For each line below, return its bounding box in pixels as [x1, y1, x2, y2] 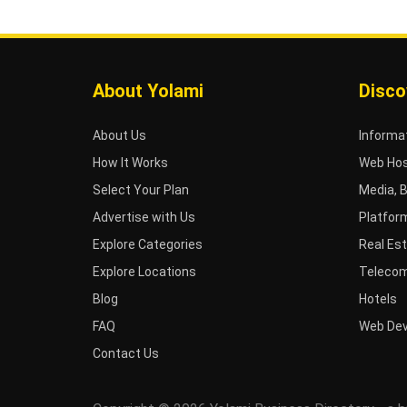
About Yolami [93, 79, 203, 102]
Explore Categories [93, 236, 203, 252]
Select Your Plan [93, 182, 189, 197]
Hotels [358, 291, 397, 306]
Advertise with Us [93, 209, 195, 224]
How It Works [93, 154, 168, 170]
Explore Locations [93, 263, 196, 279]
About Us [93, 127, 146, 143]
